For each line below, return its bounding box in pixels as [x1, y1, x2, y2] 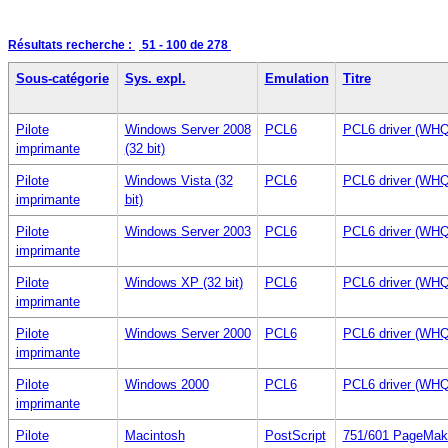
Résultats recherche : [8, 37, 135, 52]
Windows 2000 [124, 376, 209, 392]
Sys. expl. [124, 70, 186, 86]
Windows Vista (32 [124, 172, 233, 188]
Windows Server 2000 [124, 325, 251, 341]
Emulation [264, 70, 329, 86]
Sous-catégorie [15, 70, 109, 86]
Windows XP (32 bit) [124, 274, 243, 290]
